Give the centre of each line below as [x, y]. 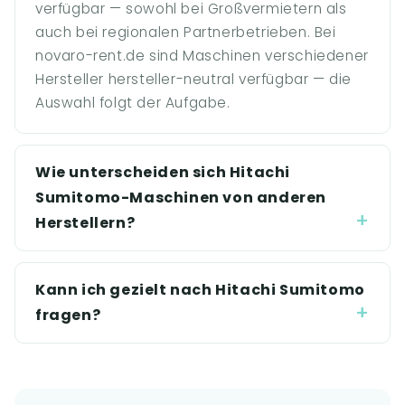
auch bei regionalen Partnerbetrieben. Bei [186, 32]
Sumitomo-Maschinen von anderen [181, 198]
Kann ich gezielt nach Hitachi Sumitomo [200, 290]
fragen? [68, 315]
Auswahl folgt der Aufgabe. [133, 103]
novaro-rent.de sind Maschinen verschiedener [202, 56]
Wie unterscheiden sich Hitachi [163, 172]
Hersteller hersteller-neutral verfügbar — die [194, 79]
